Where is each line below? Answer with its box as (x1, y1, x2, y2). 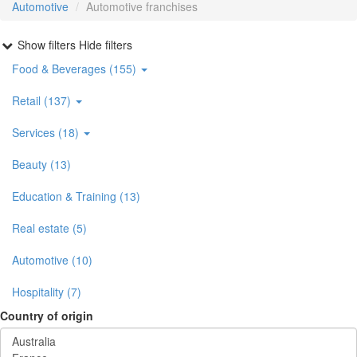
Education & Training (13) (12, 188, 140, 204)
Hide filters (79, 37, 132, 53)
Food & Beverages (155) (12, 61, 139, 76)
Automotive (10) (12, 252, 92, 268)
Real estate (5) (12, 220, 87, 236)
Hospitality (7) (12, 284, 81, 300)
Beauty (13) (12, 156, 71, 172)
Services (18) (12, 124, 82, 140)
